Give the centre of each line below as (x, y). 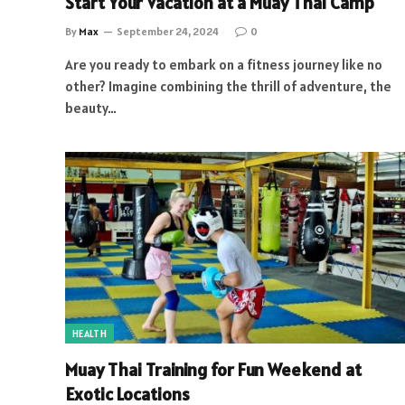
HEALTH (89, 333)
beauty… (91, 108)
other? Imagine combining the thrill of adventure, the (228, 86)
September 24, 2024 (168, 31)
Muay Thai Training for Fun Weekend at (213, 369)
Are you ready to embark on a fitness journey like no (224, 65)
